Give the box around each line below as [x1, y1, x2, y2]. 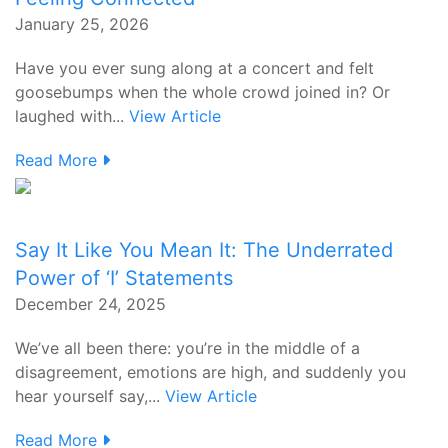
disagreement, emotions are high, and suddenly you [15, 362, 406, 382]
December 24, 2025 [15, 294, 166, 314]
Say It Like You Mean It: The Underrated [15, 238, 393, 262]
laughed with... [15, 106, 129, 126]
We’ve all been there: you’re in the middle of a [15, 338, 360, 358]
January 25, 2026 [15, 14, 149, 34]
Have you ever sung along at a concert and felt [15, 58, 374, 78]
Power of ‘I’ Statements [15, 266, 233, 290]
